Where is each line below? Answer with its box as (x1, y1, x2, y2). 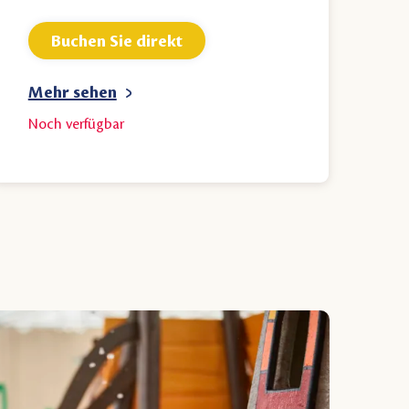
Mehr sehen (27, 83, 117, 102)
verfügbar (65, 117, 124, 133)
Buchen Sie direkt (50, 31, 183, 50)
